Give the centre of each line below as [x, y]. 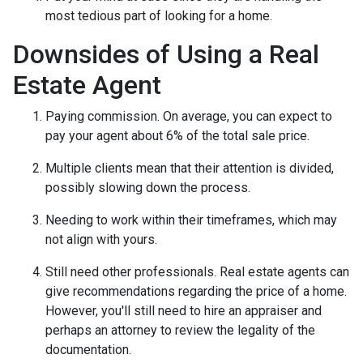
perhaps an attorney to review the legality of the [180, 330]
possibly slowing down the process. [148, 187]
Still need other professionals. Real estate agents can [197, 271]
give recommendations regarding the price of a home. [196, 291]
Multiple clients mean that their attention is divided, [190, 168]
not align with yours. [103, 239]
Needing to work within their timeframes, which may [191, 220]
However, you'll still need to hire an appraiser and [184, 310]
